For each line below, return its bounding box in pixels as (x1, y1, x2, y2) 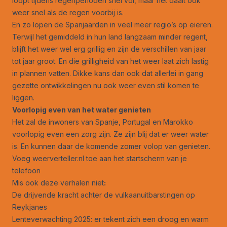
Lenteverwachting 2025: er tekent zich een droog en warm (12, 214, 209, 223)
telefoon (12, 166, 41, 175)
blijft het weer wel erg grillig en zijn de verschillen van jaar (12, 44, 206, 53)
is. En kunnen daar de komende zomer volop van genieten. (12, 141, 210, 150)
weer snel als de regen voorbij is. (12, 8, 124, 17)
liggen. (12, 93, 34, 102)
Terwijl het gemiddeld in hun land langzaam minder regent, (12, 32, 208, 41)
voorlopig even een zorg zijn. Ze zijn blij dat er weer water (12, 129, 209, 138)
